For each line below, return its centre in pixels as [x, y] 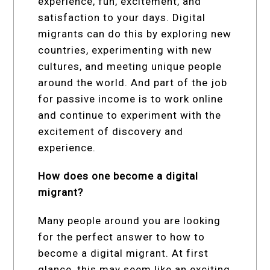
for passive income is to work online [131, 99]
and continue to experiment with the [130, 115]
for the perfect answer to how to [122, 237]
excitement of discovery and [111, 131]
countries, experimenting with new [125, 50]
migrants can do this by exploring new [135, 33]
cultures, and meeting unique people [130, 66]
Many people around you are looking [130, 220]
